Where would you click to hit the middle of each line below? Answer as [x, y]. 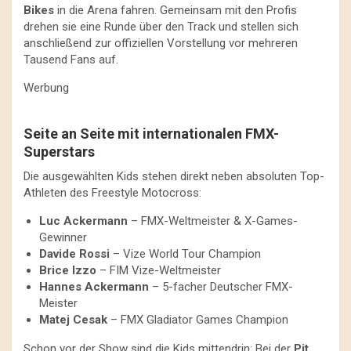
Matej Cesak [73, 319]
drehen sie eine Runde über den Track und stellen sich [161, 26]
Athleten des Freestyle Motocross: [112, 192]
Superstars [59, 151]
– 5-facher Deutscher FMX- [221, 286]
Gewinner [63, 237]
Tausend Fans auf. [71, 59]
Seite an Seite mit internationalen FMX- [151, 133]
